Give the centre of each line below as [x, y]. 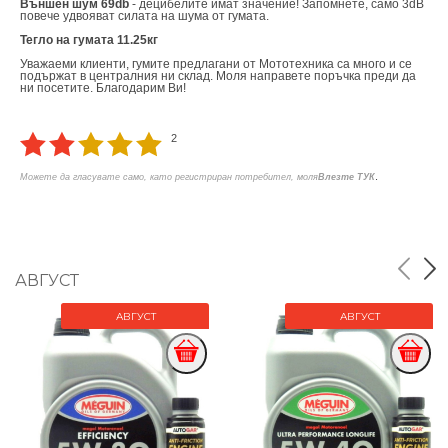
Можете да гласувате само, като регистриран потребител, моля [169, 176]
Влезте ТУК [346, 176]
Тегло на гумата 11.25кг [89, 39]
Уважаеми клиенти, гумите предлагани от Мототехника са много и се [216, 63]
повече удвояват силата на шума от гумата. [144, 15]
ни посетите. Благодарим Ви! [103, 87]
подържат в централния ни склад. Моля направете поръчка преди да [218, 75]
